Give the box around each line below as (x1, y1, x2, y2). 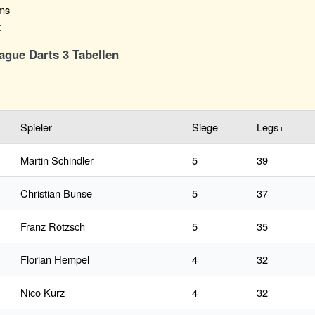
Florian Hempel (20, 252, 89, 267)
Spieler (20, 120, 52, 135)
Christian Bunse (20, 186, 92, 201)
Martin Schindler (20, 153, 94, 168)
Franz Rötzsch (20, 219, 85, 234)
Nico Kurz (20, 285, 65, 300)
